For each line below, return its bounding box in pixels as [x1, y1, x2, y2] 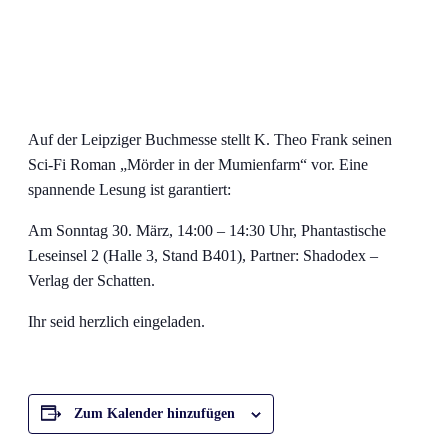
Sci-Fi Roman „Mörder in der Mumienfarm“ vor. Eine [28, 155, 368, 173]
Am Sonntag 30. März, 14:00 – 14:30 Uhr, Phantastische [28, 221, 386, 239]
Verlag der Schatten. [28, 271, 155, 289]
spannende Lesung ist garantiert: [28, 180, 231, 198]
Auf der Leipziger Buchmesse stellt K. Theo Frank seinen [28, 130, 392, 148]
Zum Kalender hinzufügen [74, 405, 235, 421]
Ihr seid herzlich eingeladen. [28, 312, 205, 330]
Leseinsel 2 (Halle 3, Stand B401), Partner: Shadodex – [28, 246, 378, 264]
